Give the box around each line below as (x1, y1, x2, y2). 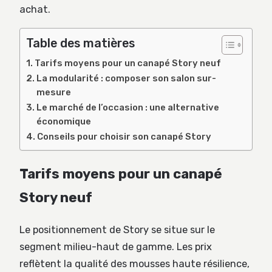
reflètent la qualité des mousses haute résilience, (19, 258, 250, 270)
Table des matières (26, 36, 135, 51)
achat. (19, 3, 50, 15)
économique (36, 116, 91, 127)
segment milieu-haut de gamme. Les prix (19, 241, 212, 253)
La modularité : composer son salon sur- (36, 73, 216, 84)
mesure (36, 87, 71, 98)
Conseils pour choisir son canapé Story (36, 131, 211, 143)
